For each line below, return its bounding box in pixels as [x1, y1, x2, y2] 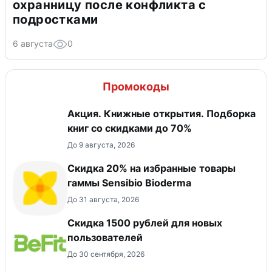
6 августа [13, 38, 53, 49]
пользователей [67, 231, 143, 244]
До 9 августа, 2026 [67, 140, 135, 150]
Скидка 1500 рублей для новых [67, 217, 222, 229]
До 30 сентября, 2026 [67, 250, 144, 259]
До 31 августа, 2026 [67, 195, 139, 205]
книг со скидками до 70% [67, 122, 192, 135]
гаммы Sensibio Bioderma [67, 177, 191, 189]
